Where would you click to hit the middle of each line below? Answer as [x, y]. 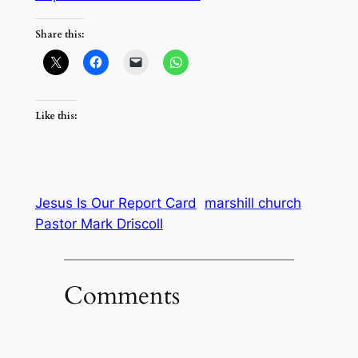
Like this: [56, 115]
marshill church [253, 203]
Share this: [59, 35]
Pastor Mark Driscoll [99, 224]
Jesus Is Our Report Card [115, 203]
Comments [121, 295]
